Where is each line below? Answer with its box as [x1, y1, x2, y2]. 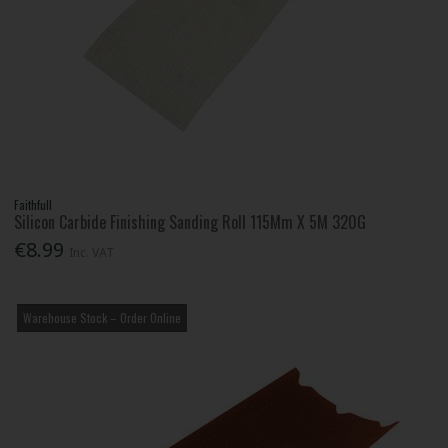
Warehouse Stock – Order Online [23, 309, 182, 327]
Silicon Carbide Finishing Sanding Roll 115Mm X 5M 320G [14, 209, 367, 234]
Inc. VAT [69, 244, 115, 262]
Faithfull [14, 195, 53, 213]
